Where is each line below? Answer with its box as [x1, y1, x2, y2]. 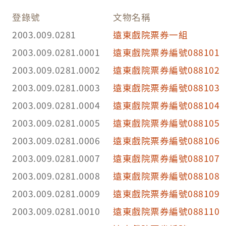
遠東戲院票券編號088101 [113, 45, 219, 59]
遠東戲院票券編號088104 [113, 98, 219, 111]
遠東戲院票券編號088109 [113, 187, 219, 200]
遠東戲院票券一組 [113, 28, 188, 41]
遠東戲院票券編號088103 [113, 81, 219, 94]
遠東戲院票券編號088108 [113, 169, 219, 182]
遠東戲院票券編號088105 [113, 116, 219, 129]
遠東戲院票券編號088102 [113, 63, 219, 76]
